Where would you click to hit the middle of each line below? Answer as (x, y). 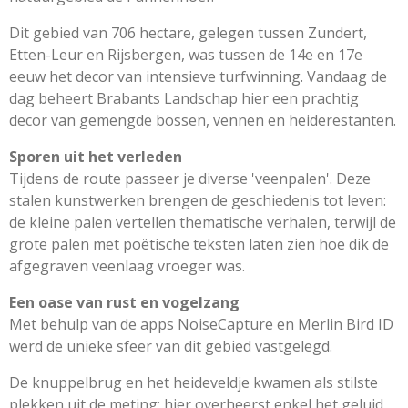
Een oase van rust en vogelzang (124, 303)
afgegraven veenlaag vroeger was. (127, 266)
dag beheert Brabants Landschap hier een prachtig (184, 99)
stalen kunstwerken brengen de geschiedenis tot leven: (198, 201)
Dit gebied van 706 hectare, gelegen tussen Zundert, (188, 33)
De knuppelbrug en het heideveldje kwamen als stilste (194, 383)
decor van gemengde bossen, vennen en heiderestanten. (203, 121)
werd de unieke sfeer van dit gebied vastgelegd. (171, 347)
